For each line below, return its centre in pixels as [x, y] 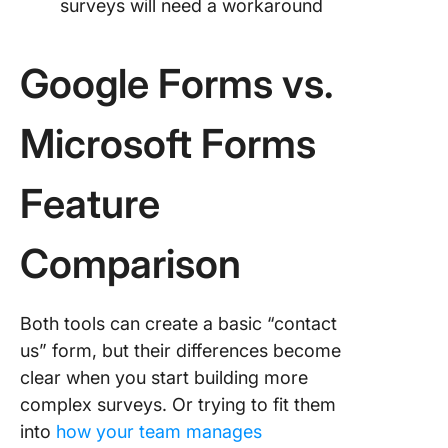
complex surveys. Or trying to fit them [178, 404]
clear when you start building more [164, 377]
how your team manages [156, 431]
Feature [90, 203]
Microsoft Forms [168, 143]
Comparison [130, 263]
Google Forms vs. [176, 83]
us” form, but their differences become [180, 350]
